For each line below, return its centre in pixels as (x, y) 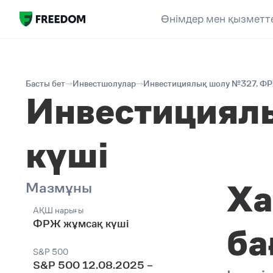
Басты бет (45, 83)
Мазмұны (59, 187)
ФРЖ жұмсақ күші (81, 224)
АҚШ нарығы (58, 210)
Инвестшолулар (104, 83)
